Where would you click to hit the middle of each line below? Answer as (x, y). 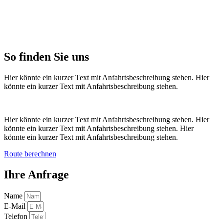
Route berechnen (30, 154)
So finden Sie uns (46, 57)
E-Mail (16, 206)
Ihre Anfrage (36, 175)
